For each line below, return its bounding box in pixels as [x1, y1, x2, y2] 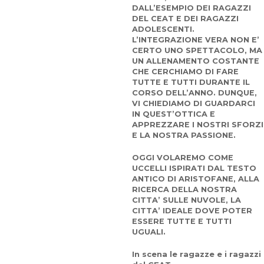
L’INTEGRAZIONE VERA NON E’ [132, 35, 259, 44]
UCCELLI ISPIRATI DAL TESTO [132, 164, 256, 173]
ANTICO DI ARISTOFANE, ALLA [132, 174, 259, 183]
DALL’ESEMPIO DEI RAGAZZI [132, 4, 251, 12]
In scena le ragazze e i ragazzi [132, 250, 261, 259]
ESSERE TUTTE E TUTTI [132, 217, 232, 226]
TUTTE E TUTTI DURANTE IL [132, 78, 250, 87]
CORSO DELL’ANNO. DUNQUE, [132, 88, 257, 97]
